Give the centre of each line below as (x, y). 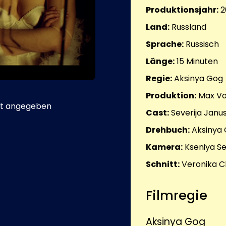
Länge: (160, 62)
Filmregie (177, 195)
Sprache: (165, 44)
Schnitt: (163, 164)
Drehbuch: (168, 130)
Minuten (201, 62)
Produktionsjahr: (182, 10)
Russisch (202, 44)
